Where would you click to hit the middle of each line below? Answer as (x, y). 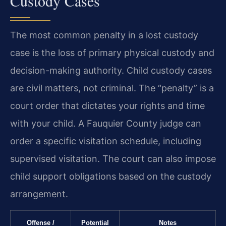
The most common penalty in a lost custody (104, 35)
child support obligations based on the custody (111, 177)
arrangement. (39, 194)
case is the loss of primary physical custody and (112, 53)
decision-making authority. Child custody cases (111, 71)
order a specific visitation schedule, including (106, 141)
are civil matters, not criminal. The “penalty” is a (112, 88)
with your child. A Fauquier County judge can (106, 124)
